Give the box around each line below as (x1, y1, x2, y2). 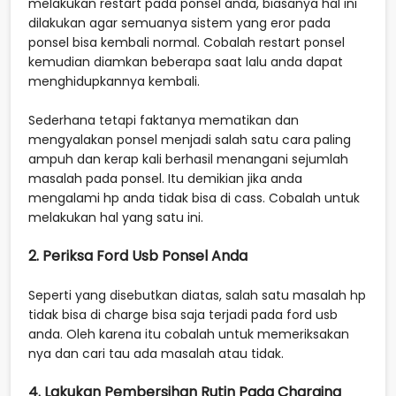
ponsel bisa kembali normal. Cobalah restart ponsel (28, 33, 345, 51)
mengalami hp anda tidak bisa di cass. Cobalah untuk (28, 188, 360, 207)
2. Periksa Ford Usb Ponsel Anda (28, 245, 247, 266)
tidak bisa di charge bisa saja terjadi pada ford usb (28, 305, 338, 324)
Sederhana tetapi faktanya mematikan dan (28, 110, 299, 129)
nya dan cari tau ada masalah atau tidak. (28, 344, 284, 362)
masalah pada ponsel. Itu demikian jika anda (28, 169, 302, 187)
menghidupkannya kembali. (28, 72, 203, 90)
